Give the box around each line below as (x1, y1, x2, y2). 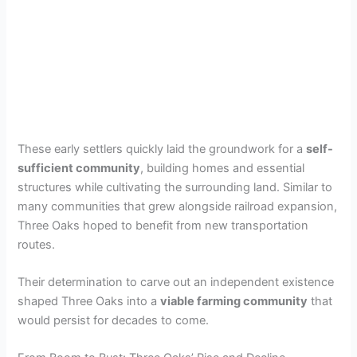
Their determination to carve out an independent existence (18, 275, 335, 290)
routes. (18, 237, 56, 252)
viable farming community (160, 294, 308, 309)
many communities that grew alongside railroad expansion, (18, 198, 338, 214)
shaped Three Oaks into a (18, 294, 161, 309)
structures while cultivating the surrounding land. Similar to (18, 179, 333, 194)
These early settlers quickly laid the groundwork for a (18, 141, 307, 156)
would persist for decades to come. (18, 313, 210, 328)
